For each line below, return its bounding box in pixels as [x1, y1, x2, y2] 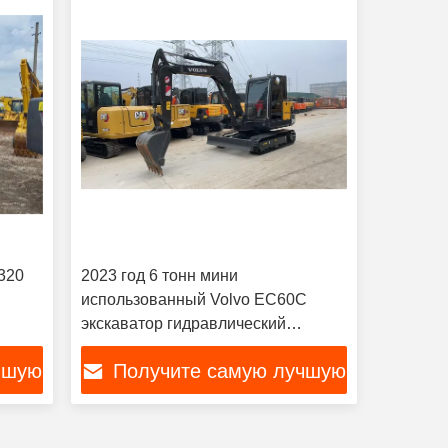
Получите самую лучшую [113, 360, 347, 383]
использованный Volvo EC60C [80, 291, 307, 308]
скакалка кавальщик [80, 339, 230, 356]
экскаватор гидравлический [80, 315, 286, 332]
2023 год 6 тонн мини [80, 267, 238, 284]
